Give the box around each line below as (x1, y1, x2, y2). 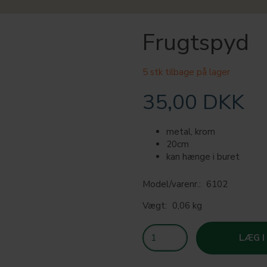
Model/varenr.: (142, 178, 203, 191)
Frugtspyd (142, 26, 249, 58)
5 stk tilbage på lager (142, 66, 230, 78)
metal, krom (166, 125, 215, 138)
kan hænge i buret (166, 150, 240, 163)
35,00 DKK (142, 88, 244, 116)
